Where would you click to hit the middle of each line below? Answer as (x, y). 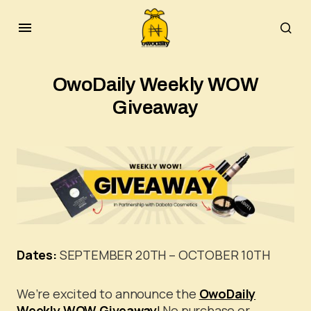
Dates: (37, 255)
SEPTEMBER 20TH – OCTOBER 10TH (163, 255)
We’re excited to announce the (108, 294)
